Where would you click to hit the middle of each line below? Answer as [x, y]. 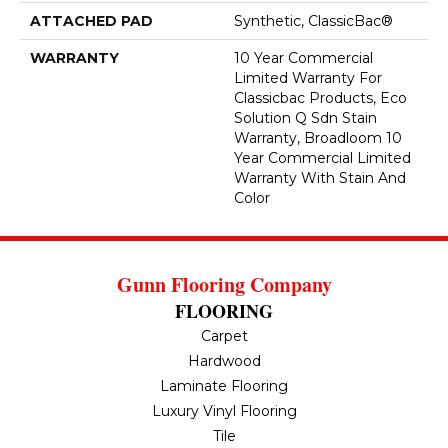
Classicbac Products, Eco [320, 97]
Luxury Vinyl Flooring [224, 410]
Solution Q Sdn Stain [305, 117]
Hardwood [224, 360]
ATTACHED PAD [91, 20]
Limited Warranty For [308, 77]
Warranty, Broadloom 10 [318, 137]
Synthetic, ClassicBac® [313, 20]
